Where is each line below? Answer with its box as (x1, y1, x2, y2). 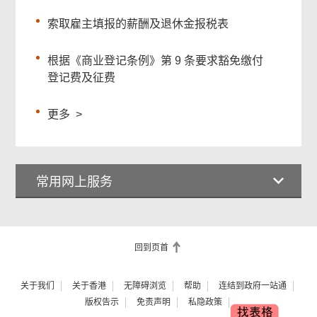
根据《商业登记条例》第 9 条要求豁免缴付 (47, 54, 264, 67)
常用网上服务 (36, 175, 113, 190)
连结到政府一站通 (218, 281, 287, 292)
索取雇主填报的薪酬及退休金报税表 (47, 18, 229, 30)
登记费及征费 (47, 71, 116, 84)
